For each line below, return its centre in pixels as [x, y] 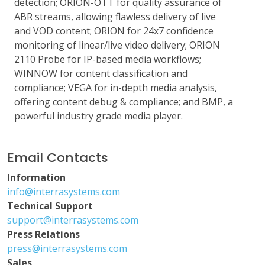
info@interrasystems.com [64, 192]
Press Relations [43, 234]
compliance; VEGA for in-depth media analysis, [116, 88]
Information [36, 177]
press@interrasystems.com [67, 248]
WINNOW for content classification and [101, 73]
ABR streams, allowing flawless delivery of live [115, 17]
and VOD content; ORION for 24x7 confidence [114, 31]
